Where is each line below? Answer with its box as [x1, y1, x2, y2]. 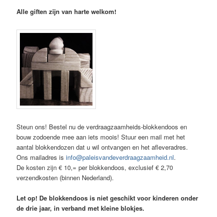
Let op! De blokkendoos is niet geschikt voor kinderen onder [16, 193, 199, 202]
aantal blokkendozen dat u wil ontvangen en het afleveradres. [16, 142, 188, 152]
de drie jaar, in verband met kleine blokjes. [16, 203, 145, 213]
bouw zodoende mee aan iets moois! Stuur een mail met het [16, 132, 186, 141]
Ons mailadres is [16, 152, 66, 162]
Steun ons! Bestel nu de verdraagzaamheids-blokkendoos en [16, 122, 187, 131]
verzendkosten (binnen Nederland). [16, 172, 114, 182]
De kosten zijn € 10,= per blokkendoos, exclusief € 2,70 [16, 162, 173, 172]
